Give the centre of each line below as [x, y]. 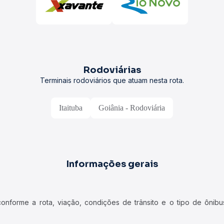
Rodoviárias [112, 70]
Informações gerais [112, 164]
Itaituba [71, 108]
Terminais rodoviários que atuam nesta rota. [112, 80]
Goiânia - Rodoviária [132, 108]
